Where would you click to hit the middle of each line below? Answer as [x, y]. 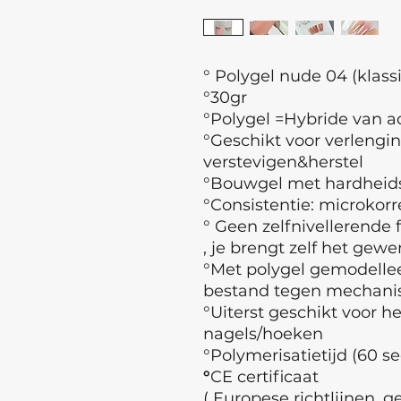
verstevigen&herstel [283, 162]
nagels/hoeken [263, 334]
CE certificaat [264, 377]
